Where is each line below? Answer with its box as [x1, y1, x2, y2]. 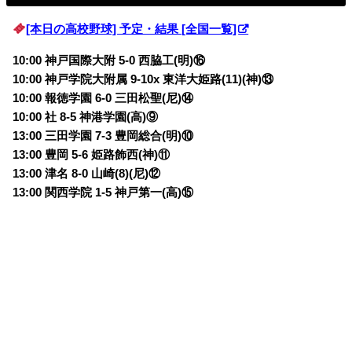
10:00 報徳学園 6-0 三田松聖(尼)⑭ [13, 92, 194, 105]
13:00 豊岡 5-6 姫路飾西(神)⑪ [13, 148, 170, 162]
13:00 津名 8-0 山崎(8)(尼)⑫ [13, 167, 161, 181]
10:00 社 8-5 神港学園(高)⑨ [13, 111, 159, 124]
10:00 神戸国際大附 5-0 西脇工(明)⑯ [13, 54, 206, 68]
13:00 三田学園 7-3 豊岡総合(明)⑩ [13, 130, 194, 143]
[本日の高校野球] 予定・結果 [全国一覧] [26, 22, 237, 35]
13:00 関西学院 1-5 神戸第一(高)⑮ [13, 186, 194, 200]
